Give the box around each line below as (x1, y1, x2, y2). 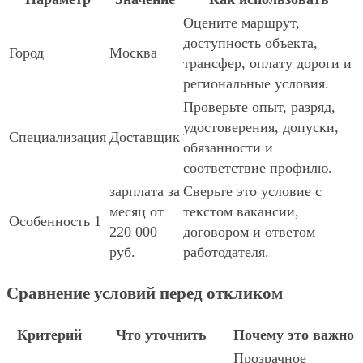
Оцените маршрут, (183, 15, 300, 32)
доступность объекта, (183, 35, 318, 52)
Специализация (9, 129, 106, 146)
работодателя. (183, 244, 269, 261)
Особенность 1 (9, 213, 101, 230)
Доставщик (109, 129, 180, 146)
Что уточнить (116, 327, 207, 344)
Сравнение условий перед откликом (6, 284, 283, 304)
